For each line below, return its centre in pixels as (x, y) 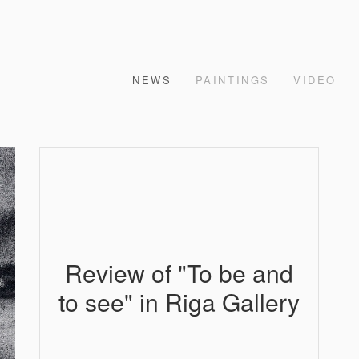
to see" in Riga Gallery (179, 301)
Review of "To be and (179, 272)
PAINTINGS (232, 80)
